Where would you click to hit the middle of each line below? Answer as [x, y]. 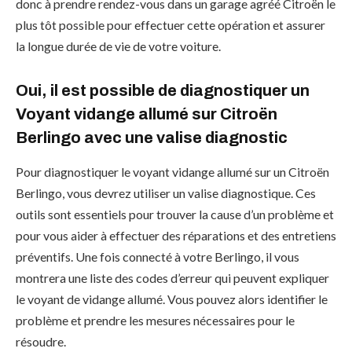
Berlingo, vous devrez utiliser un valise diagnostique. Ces [166, 192]
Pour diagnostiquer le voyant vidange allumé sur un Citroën [172, 171]
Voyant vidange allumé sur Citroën [147, 114]
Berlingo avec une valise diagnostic [152, 137]
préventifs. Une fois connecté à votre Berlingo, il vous [158, 256]
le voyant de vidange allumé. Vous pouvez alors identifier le [172, 299]
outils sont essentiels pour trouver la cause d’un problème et [175, 214]
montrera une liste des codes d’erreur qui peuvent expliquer [172, 277]
